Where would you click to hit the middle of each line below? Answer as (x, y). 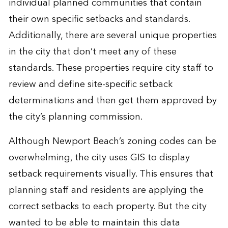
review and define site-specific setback (90, 84)
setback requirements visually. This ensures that (111, 174)
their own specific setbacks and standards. (99, 19)
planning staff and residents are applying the (106, 190)
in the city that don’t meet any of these (92, 51)
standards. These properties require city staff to (111, 68)
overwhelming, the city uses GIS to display (99, 157)
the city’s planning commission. (75, 117)
